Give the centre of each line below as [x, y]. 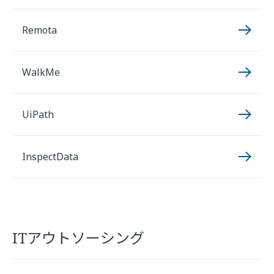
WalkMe [41, 72]
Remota [39, 30]
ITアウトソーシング [78, 238]
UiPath [38, 114]
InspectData [50, 157]
